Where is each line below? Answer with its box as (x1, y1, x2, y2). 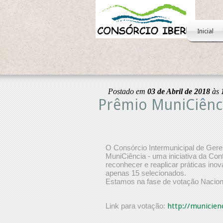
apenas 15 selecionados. (106, 169, 186, 177)
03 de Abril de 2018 (147, 87, 210, 96)
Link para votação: (106, 202, 167, 210)
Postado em (108, 87, 147, 96)
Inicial (197, 28, 214, 35)
